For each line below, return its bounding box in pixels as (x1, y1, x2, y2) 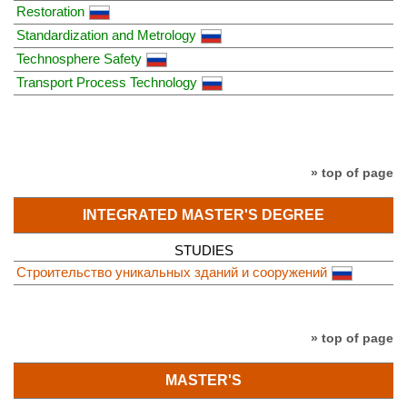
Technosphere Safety (16, 51, 142, 67)
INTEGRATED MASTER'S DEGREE (83, 206, 324, 223)
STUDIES (174, 242, 233, 258)
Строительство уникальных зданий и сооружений (16, 263, 327, 280)
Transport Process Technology (16, 74, 197, 91)
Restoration (16, 4, 84, 20)
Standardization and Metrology (16, 27, 196, 44)
